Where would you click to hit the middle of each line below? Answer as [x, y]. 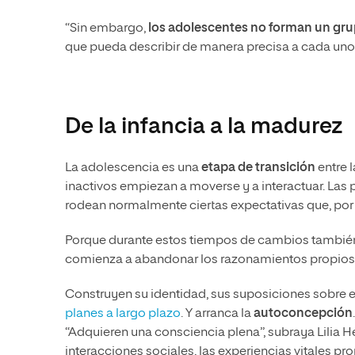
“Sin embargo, [107, 28]
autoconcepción [303, 313]
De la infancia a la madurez [204, 126]
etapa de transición [258, 168]
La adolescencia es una [133, 168]
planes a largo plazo [123, 313]
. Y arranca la [217, 313]
